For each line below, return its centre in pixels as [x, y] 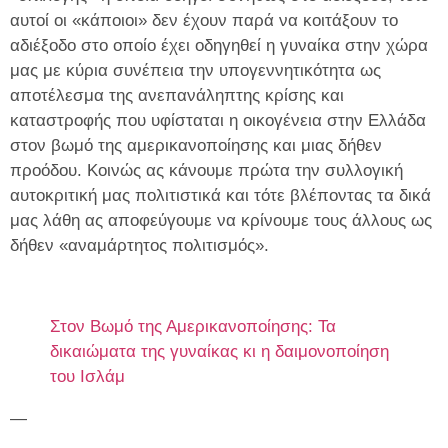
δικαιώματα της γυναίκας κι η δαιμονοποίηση [219, 352]
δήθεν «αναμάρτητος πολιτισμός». [139, 245]
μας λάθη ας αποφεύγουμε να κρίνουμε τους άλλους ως [221, 220]
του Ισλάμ [87, 377]
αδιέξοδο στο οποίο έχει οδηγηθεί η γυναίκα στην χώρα [219, 45]
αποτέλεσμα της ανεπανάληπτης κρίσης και [177, 95]
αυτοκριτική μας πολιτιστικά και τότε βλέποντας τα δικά [220, 195]
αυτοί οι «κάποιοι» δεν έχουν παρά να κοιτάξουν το [204, 20]
